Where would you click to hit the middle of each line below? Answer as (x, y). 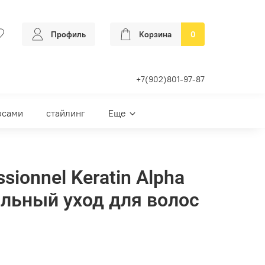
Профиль (68, 35)
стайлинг (66, 113)
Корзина (155, 35)
